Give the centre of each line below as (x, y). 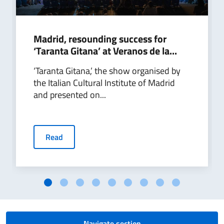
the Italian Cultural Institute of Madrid (104, 82)
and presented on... (70, 94)
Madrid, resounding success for (100, 38)
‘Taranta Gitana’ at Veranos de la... (105, 50)
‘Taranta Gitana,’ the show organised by (107, 70)
